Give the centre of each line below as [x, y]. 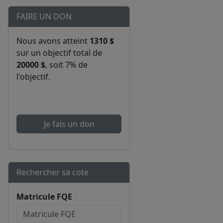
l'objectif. [33, 77]
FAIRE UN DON [44, 17]
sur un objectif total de [59, 53]
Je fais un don [69, 124]
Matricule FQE [44, 197]
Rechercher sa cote [53, 172]
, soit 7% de [66, 65]
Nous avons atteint [53, 41]
